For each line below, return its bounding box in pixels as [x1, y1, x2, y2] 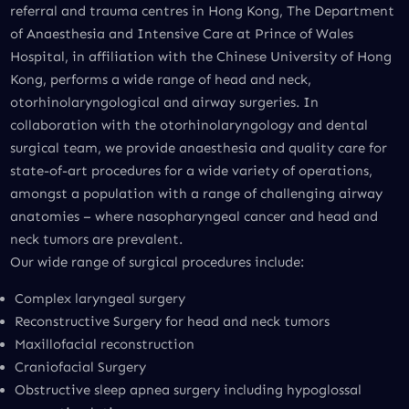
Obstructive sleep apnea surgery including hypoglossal [15, 382, 362, 399]
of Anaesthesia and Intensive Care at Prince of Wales [9, 26, 353, 43]
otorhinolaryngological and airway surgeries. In [9, 94, 319, 111]
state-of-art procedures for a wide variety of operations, [9, 163, 372, 180]
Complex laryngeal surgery [15, 290, 185, 308]
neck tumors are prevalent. [9, 231, 183, 248]
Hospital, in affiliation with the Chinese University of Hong [9, 48, 392, 66]
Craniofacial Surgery [15, 359, 146, 376]
